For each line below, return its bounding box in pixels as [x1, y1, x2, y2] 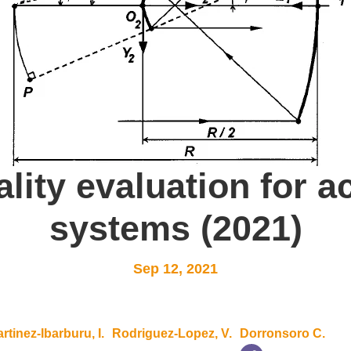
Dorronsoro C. [240, 326, 326, 340]
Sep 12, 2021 [133, 260, 218, 277]
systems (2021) [49, 208, 302, 248]
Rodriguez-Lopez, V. [112, 326, 233, 340]
